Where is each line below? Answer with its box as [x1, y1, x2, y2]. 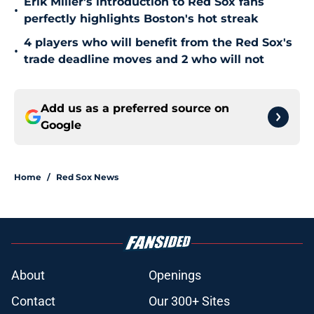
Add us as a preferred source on [41, 102, 229, 116]
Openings [149, 268, 201, 283]
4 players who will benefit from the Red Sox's [24, 36, 292, 50]
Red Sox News [56, 172, 118, 183]
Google [41, 118, 81, 132]
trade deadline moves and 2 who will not [24, 53, 264, 67]
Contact [11, 294, 55, 309]
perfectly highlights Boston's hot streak [24, 12, 258, 26]
